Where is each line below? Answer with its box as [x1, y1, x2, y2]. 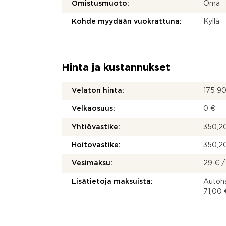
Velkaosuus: [72, 106, 115, 112]
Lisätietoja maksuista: [72, 179, 153, 185]
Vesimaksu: [72, 160, 112, 166]
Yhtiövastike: [72, 124, 120, 130]
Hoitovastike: [72, 142, 121, 148]
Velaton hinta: [72, 88, 124, 94]
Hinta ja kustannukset [62, 63, 171, 72]
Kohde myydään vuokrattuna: [72, 19, 182, 25]
